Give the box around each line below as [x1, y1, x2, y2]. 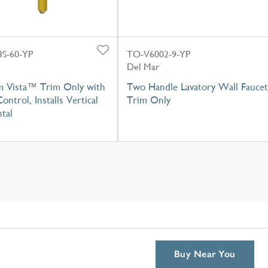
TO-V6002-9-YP [127, 48, 190, 60]
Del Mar [127, 60, 159, 72]
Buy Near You [174, 248, 236, 260]
